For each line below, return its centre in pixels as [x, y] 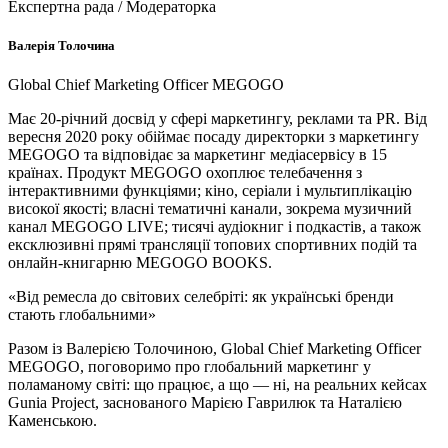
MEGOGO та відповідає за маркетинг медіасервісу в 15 [197, 155]
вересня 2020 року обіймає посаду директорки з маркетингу [213, 137]
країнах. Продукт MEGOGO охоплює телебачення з [185, 173]
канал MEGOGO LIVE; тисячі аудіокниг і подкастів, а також [214, 227]
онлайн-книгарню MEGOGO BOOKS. [140, 263]
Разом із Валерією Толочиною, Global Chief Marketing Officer [214, 349]
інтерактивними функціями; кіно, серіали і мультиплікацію [210, 191]
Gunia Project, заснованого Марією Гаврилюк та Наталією [205, 403]
